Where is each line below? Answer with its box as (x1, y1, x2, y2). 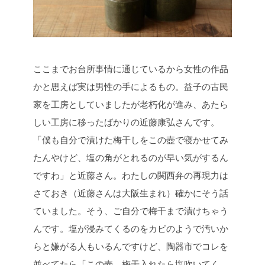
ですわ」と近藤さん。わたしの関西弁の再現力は (33, 170, 228, 180)
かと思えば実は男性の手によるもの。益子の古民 (33, 81, 228, 92)
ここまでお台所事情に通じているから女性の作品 (33, 63, 228, 74)
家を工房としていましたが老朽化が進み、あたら (33, 99, 228, 109)
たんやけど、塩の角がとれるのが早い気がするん (33, 152, 228, 163)
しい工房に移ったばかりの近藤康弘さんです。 (33, 117, 219, 127)
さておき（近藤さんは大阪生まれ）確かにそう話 (33, 188, 228, 198)
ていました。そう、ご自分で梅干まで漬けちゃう (33, 205, 228, 216)
